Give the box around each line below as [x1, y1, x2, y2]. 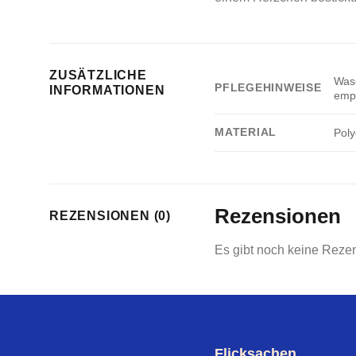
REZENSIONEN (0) [49, 208, 171, 222]
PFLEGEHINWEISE [215, 80, 322, 94]
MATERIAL [215, 125, 277, 138]
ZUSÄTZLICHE [49, 68, 147, 82]
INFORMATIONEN [49, 83, 165, 97]
